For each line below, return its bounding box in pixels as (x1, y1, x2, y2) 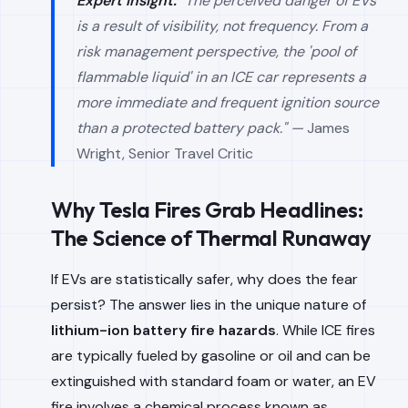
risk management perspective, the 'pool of (76, 42, 356, 61)
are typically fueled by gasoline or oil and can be (51, 346, 371, 365)
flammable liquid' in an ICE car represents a (76, 67, 366, 87)
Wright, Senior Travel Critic (76, 144, 253, 163)
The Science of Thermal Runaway (51, 224, 372, 251)
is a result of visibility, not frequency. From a (76, 16, 368, 36)
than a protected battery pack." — (76, 118, 307, 138)
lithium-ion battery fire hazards (51, 321, 276, 340)
